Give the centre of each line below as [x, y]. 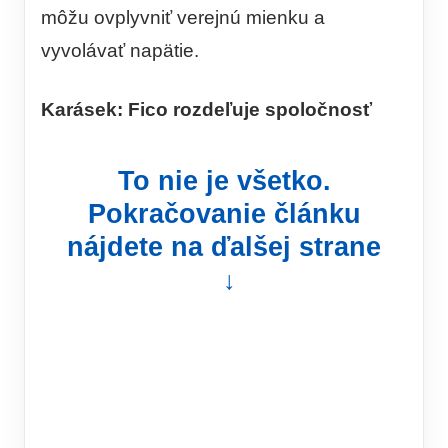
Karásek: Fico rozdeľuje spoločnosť [206, 109]
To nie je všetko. [224, 181]
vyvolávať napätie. [120, 51]
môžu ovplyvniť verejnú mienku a [183, 18]
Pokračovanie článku [224, 214]
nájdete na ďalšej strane [224, 247]
